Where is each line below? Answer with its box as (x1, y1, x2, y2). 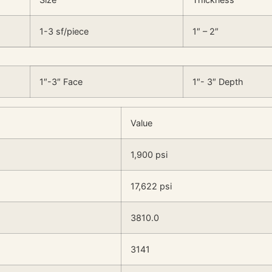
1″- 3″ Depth (192, 76, 243, 87)
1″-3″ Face (39, 76, 83, 87)
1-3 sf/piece (39, 25, 89, 36)
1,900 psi (131, 149, 168, 160)
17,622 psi (131, 180, 172, 191)
